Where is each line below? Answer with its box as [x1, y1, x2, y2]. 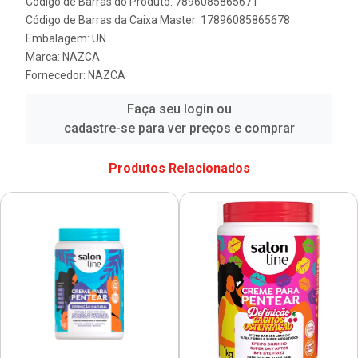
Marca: [26, 50, 62, 63]
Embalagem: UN [26, 32, 106, 45]
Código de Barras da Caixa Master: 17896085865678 [26, 14, 290, 26]
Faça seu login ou [126, 101, 232, 117]
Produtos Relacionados [108, 160, 250, 176]
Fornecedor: [26, 69, 88, 82]
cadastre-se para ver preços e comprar [63, 121, 295, 136]
